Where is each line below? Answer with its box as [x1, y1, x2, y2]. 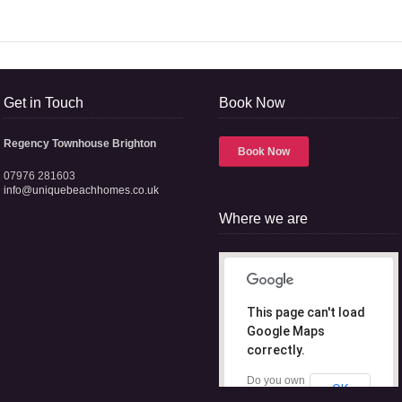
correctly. [247, 343, 305, 357]
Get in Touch [4, 95, 83, 110]
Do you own [247, 374, 305, 387]
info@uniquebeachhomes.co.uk [4, 184, 159, 197]
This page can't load [247, 305, 365, 319]
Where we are [219, 211, 308, 226]
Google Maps [247, 324, 325, 338]
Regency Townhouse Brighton [4, 137, 156, 150]
